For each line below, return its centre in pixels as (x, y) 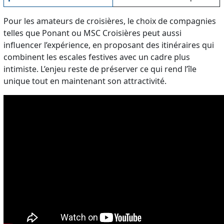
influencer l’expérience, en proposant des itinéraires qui (109, 45)
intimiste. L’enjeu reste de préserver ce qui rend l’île (100, 69)
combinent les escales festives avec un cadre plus (97, 57)
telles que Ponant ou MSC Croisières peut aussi (93, 33)
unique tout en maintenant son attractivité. (85, 81)
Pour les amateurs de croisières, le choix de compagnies (110, 21)
